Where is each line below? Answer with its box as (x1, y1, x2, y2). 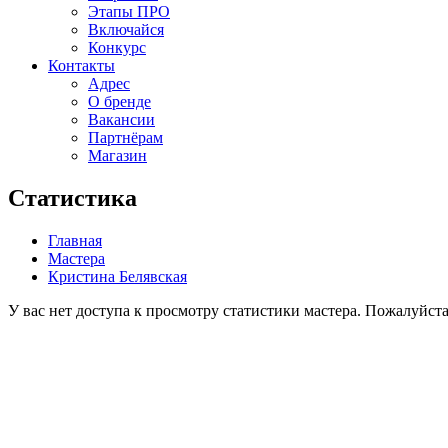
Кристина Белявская (48, 267, 187, 285)
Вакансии (88, 111, 155, 128)
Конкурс (88, 39, 146, 56)
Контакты (48, 57, 115, 74)
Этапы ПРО (88, 3, 170, 20)
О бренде (88, 93, 151, 110)
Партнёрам (88, 129, 163, 146)
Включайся (88, 21, 164, 38)
